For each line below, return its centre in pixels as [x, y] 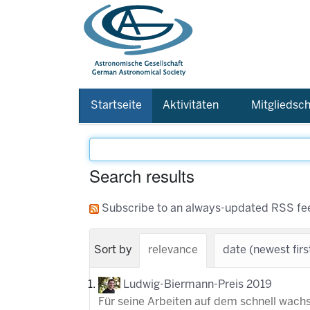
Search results [142, 175]
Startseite [116, 106]
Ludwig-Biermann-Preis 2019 [198, 285]
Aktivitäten [191, 106]
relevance [173, 250]
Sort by [113, 250]
